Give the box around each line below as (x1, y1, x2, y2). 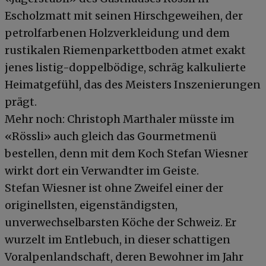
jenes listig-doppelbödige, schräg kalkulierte (5, 60, 246, 74)
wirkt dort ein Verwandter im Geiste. (5, 163, 199, 178)
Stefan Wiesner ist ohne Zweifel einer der (5, 180, 223, 195)
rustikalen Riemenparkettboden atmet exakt (5, 43, 246, 57)
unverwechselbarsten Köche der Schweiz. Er (5, 215, 236, 229)
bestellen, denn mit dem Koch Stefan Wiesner (5, 146, 248, 160)
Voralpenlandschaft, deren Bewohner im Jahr (5, 249, 243, 264)
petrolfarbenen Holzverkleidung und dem (5, 26, 230, 40)
